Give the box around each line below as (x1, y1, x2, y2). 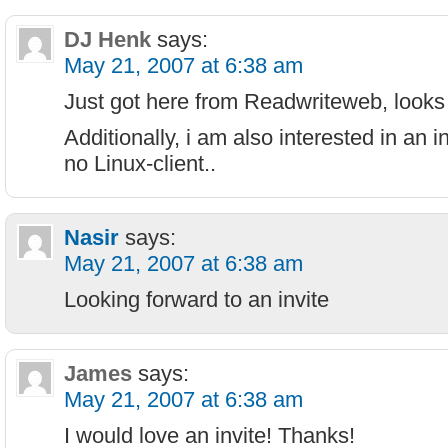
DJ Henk (64, 27, 151, 52)
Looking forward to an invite (64, 287, 329, 312)
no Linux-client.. (64, 151, 216, 176)
